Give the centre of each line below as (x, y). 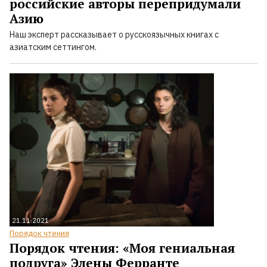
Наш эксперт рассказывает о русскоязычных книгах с (114, 34)
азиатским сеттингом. (53, 47)
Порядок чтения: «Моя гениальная (122, 248)
